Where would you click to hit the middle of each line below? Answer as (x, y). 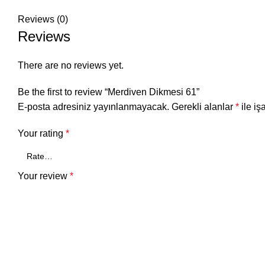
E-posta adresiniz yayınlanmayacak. (93, 107)
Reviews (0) (43, 20)
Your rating (42, 134)
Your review (44, 176)
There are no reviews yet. (71, 66)
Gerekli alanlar (203, 107)
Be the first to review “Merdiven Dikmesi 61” (109, 92)
